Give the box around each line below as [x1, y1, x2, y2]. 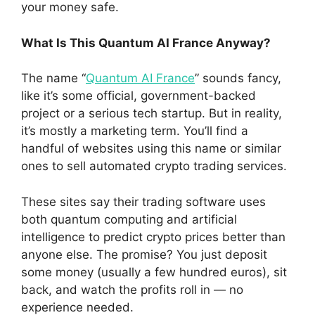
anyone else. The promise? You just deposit [21, 247, 267, 262]
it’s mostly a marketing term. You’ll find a [21, 124, 248, 139]
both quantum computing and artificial [21, 212, 237, 226]
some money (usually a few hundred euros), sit [21, 264, 287, 279]
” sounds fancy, [195, 71, 281, 86]
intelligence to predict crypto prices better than [21, 229, 285, 244]
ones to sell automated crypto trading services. [21, 159, 287, 174]
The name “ [21, 71, 86, 86]
